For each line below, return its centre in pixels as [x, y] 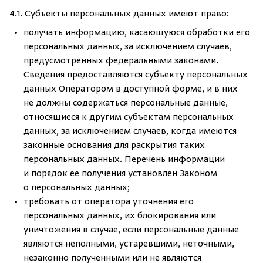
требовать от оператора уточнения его [109, 202]
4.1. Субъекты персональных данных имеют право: [119, 14]
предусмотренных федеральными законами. [121, 61]
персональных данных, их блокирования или [120, 216]
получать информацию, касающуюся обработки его [137, 33]
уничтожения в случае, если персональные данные [131, 230]
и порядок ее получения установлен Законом [120, 174]
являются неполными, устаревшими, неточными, [129, 244]
